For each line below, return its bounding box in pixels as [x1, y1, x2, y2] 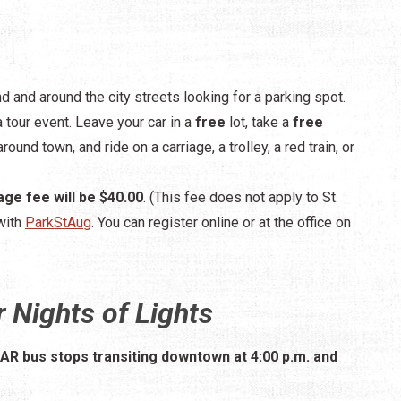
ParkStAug [25, 213, 91, 231]
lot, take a [226, 113, 293, 131]
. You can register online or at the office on [91, 213, 351, 231]
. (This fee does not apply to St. [143, 188, 338, 206]
